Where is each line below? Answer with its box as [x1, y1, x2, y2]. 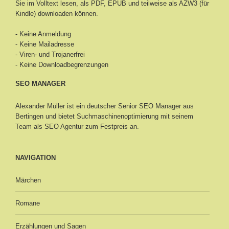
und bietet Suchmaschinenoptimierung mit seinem [43, 112, 193, 120]
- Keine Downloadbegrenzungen [15, 60, 108, 68]
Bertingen [15, 112, 43, 120]
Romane [15, 199, 40, 207]
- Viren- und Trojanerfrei [15, 50, 85, 58]
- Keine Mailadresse [15, 40, 74, 48]
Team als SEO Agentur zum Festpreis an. [15, 122, 139, 130]
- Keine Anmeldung [15, 30, 71, 38]
